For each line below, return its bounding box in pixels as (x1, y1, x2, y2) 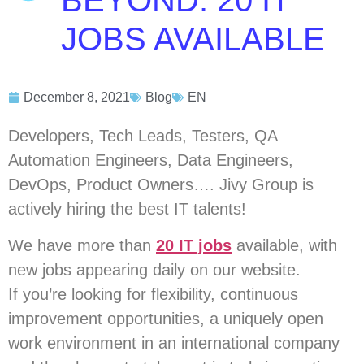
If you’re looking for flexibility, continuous (8, 284, 298, 303)
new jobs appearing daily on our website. (8, 260, 301, 279)
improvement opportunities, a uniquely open (8, 309, 323, 327)
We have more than (8, 236, 156, 254)
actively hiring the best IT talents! (8, 200, 246, 219)
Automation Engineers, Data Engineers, (8, 151, 293, 170)
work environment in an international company (8, 333, 340, 352)
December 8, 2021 (24, 90, 130, 105)
